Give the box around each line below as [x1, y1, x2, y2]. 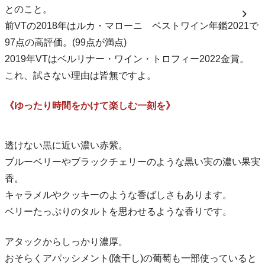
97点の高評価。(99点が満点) [5, 37, 127, 47]
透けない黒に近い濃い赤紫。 [5, 140, 128, 150]
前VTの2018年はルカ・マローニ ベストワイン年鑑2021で [5, 20, 258, 31]
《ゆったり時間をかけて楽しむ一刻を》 [5, 100, 175, 111]
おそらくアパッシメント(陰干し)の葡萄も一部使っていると [5, 253, 257, 263]
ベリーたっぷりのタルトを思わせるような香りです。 [5, 206, 232, 216]
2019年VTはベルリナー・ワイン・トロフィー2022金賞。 [5, 53, 249, 64]
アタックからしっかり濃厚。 [5, 236, 128, 247]
